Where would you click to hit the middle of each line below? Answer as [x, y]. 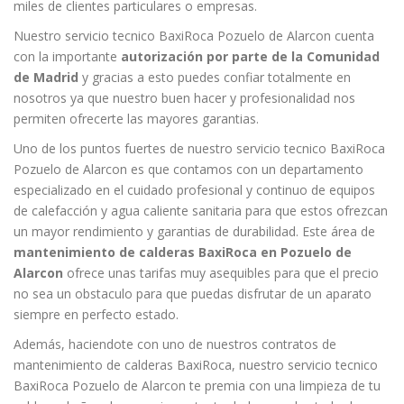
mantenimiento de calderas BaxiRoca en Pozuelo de [183, 252]
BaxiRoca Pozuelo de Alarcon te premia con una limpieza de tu [197, 385]
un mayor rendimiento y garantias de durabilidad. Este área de [194, 231]
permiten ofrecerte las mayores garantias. [136, 118]
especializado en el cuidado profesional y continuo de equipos [194, 189]
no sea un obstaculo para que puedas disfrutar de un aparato [193, 293]
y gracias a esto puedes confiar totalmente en [215, 77]
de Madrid [46, 77]
